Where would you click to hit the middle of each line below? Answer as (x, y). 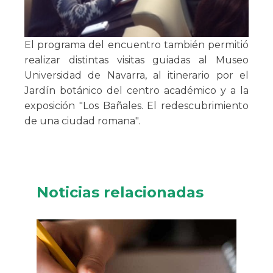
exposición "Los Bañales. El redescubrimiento (136, 106)
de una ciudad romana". (82, 121)
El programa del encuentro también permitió (136, 45)
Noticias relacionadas (120, 193)
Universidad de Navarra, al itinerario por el (136, 76)
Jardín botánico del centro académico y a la (136, 91)
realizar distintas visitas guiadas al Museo (136, 60)
